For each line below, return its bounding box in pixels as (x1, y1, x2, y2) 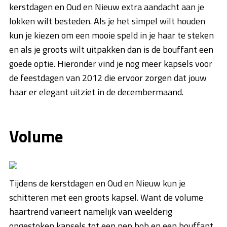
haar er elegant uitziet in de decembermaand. (9, 85, 183, 99)
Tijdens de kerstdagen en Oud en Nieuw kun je (9, 176, 185, 191)
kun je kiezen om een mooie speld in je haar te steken (9, 28, 214, 43)
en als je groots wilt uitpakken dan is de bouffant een (9, 43, 213, 57)
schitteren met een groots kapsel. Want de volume (9, 191, 203, 205)
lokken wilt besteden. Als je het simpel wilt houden (9, 14, 205, 28)
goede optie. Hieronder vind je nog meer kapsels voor (9, 57, 212, 71)
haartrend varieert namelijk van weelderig (9, 205, 172, 219)
